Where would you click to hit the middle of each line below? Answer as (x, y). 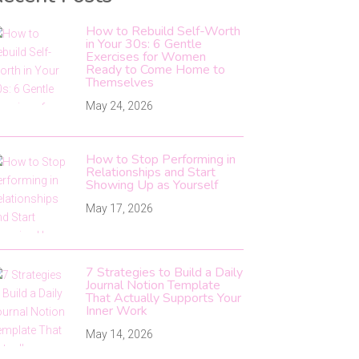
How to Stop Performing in (160, 159)
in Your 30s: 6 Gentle (143, 44)
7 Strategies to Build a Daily (164, 272)
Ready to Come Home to (155, 69)
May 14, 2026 (119, 334)
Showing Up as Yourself (151, 185)
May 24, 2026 (119, 105)
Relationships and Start (150, 172)
